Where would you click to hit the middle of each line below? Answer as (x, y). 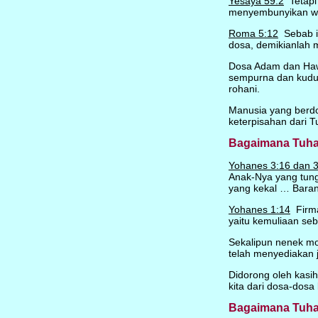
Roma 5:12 (253, 33)
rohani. (244, 89)
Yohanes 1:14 (259, 209)
